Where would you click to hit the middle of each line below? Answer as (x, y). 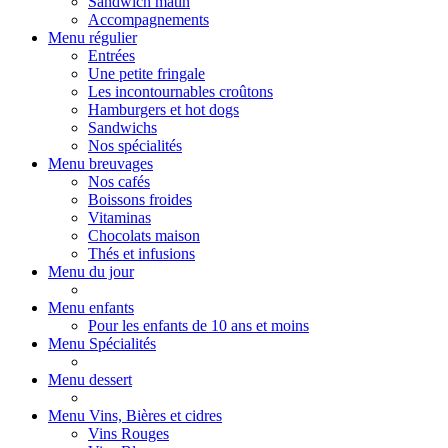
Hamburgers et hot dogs (163, 109)
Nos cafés (119, 181)
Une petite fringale (146, 73)
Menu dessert (90, 379)
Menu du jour (91, 271)
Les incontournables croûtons (180, 91)
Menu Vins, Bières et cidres (135, 415)
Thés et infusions (141, 253)
